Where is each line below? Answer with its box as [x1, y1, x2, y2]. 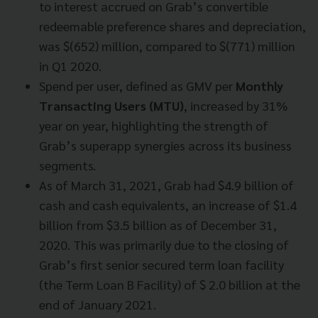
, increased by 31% [184, 97, 287, 114]
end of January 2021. [39, 295, 156, 312]
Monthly [236, 77, 283, 94]
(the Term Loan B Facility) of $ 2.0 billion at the [39, 275, 300, 292]
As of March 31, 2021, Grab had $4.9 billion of [39, 176, 294, 193]
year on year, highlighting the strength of [39, 116, 268, 133]
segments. [39, 156, 96, 173]
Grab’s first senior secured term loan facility [39, 256, 284, 273]
